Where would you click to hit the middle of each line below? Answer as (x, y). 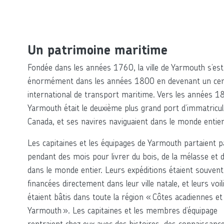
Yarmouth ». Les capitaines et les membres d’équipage (122, 210)
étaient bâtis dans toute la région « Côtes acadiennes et (125, 196)
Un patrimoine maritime (97, 50)
